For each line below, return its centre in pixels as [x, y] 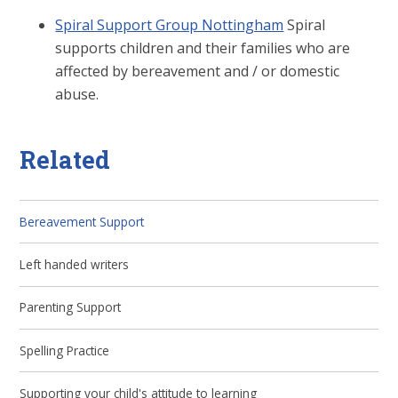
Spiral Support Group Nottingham [170, 25]
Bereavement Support [82, 221]
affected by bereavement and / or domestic [198, 72]
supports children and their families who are [203, 48]
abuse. [77, 95]
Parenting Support [71, 307]
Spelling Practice [65, 350]
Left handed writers [75, 265]
